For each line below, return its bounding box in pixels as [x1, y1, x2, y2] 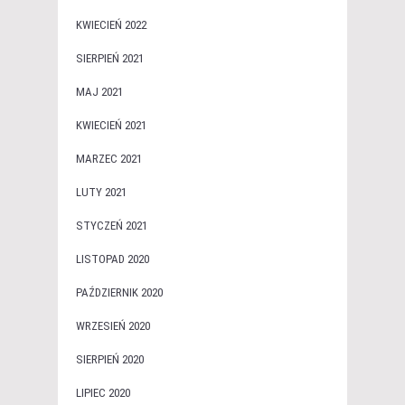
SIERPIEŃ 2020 [76, 353, 144, 367]
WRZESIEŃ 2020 [76, 319, 150, 334]
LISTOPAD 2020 [76, 252, 149, 267]
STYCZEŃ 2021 [76, 219, 147, 233]
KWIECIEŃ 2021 [76, 118, 146, 133]
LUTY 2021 [76, 185, 127, 200]
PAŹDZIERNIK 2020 [76, 286, 163, 300]
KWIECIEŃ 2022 [76, 18, 146, 33]
